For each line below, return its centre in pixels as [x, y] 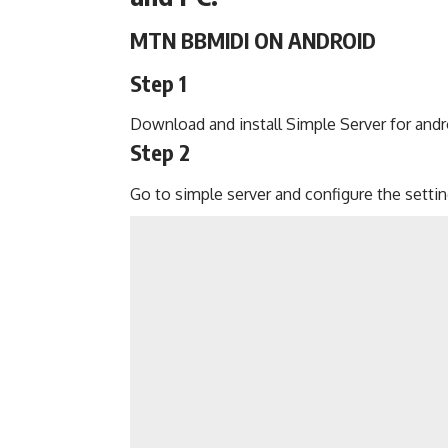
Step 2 [160, 152]
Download [167, 124]
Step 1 [158, 82]
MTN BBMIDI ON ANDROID [253, 40]
